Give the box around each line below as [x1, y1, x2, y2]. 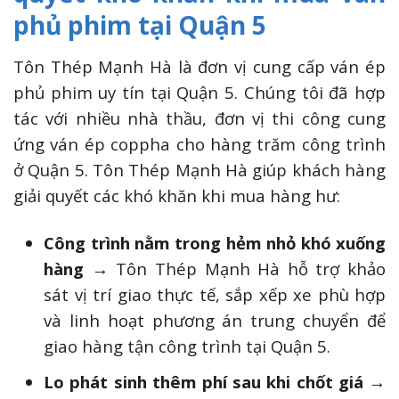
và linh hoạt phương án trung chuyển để [44, 308, 386, 331]
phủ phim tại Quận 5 [13, 7, 266, 42]
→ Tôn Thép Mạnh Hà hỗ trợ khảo [91, 256, 386, 280]
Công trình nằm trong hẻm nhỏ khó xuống [44, 231, 386, 254]
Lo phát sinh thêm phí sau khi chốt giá [44, 370, 369, 393]
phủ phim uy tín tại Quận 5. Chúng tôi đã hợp [13, 80, 386, 103]
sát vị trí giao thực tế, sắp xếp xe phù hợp [44, 282, 386, 305]
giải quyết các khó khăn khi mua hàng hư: [13, 183, 340, 207]
